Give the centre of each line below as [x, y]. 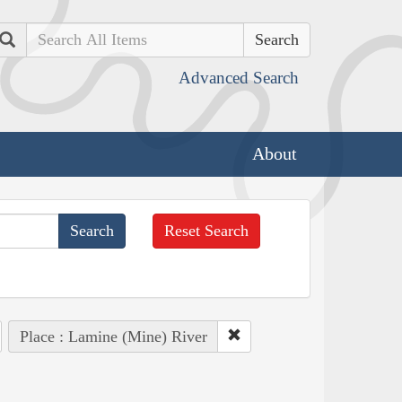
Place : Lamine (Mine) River [113, 336]
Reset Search [207, 230]
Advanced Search [239, 78]
